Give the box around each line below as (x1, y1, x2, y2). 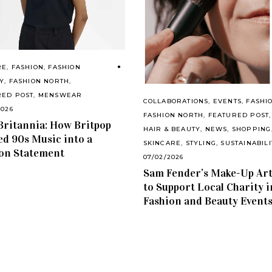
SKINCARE (143, 139, 182, 148)
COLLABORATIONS (143, 97, 209, 106)
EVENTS (212, 97, 242, 106)
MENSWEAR (38, 90, 83, 99)
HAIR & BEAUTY (143, 125, 201, 134)
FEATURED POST (208, 111, 270, 120)
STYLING (185, 139, 217, 148)
